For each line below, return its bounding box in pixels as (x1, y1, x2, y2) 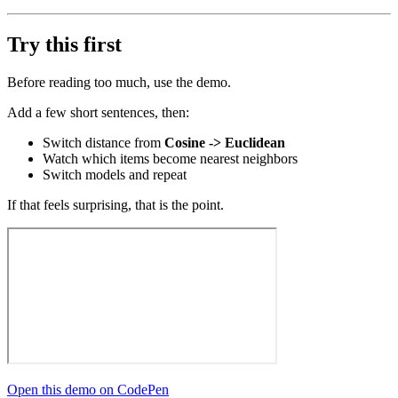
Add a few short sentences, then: (7, 104, 189, 120)
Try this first (7, 32, 122, 56)
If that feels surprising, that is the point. (7, 196, 224, 212)
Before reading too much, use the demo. (7, 74, 231, 90)
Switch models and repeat (43, 166, 187, 182)
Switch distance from (43, 134, 164, 150)
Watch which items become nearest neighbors (43, 150, 298, 166)
